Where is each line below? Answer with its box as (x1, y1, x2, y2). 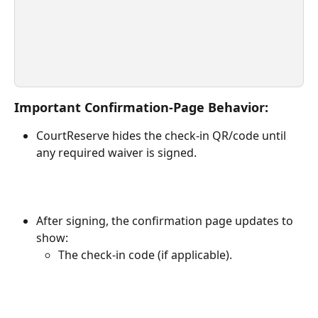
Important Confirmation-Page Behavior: (14, 98, 268, 116)
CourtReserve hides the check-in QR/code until (36, 127, 289, 143)
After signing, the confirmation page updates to (36, 213, 296, 229)
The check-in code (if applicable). (58, 247, 232, 263)
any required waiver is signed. (36, 144, 197, 160)
